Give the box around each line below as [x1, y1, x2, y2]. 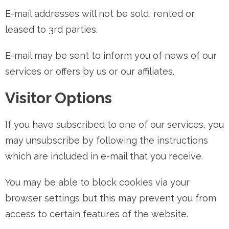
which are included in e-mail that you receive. [5, 151, 203, 162]
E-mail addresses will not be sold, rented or [5, 8, 195, 19]
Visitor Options [5, 89, 112, 107]
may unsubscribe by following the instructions [5, 135, 208, 146]
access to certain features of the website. [5, 209, 188, 219]
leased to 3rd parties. [5, 24, 98, 35]
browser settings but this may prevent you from [5, 193, 216, 203]
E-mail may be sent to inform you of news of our [5, 50, 217, 61]
